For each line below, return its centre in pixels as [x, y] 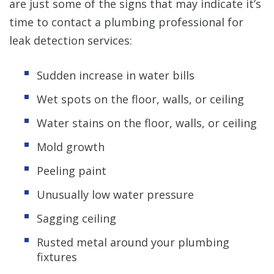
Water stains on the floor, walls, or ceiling [147, 123]
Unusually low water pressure [115, 194]
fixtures [57, 257]
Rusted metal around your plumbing [133, 242]
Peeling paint [72, 170]
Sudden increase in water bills [116, 75]
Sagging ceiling [76, 218]
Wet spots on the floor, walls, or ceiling [140, 99]
